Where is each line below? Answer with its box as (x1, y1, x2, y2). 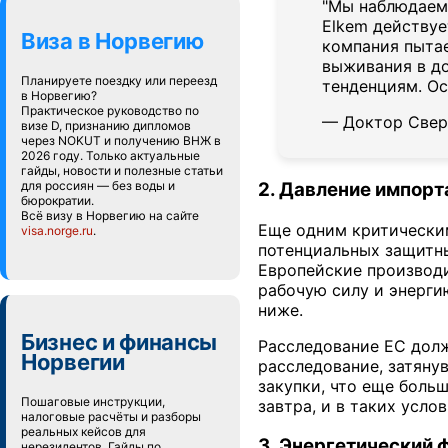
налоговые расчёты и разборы (21, 409, 201, 424)
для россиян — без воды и (21, 178, 175, 193)
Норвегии (21, 349, 125, 375)
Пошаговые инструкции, (21, 394, 165, 409)
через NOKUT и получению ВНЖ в (21, 133, 221, 148)
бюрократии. (21, 193, 94, 208)
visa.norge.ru (21, 223, 93, 238)
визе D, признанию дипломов (21, 118, 191, 133)
